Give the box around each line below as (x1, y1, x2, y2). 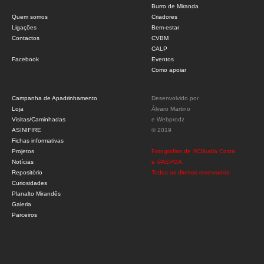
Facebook (12, 56, 39, 62)
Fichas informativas (12, 137, 64, 144)
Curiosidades (12, 180, 47, 186)
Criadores (151, 14, 177, 20)
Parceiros (12, 212, 37, 218)
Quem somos (12, 14, 48, 20)
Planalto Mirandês (12, 190, 61, 197)
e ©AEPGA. (151, 159, 184, 165)
